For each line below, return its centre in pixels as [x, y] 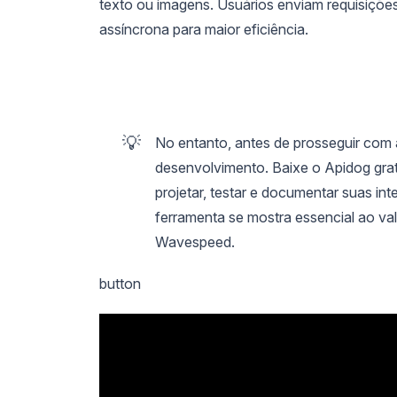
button [120, 283]
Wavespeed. [195, 241]
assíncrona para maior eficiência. [204, 29]
